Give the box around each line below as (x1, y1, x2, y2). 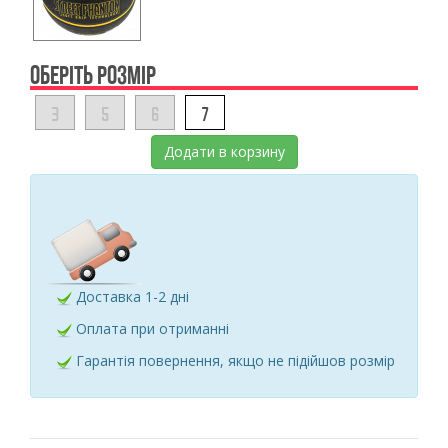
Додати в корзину (163, 142, 285, 161)
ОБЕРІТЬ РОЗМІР (30, 60, 156, 90)
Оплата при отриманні (72, 319, 229, 338)
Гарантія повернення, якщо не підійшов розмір (72, 351, 395, 370)
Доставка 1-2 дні (72, 287, 189, 306)
